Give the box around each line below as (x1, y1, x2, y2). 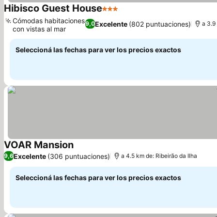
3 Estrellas (102, 9, 140, 18)
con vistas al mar (13, 25, 66, 33)
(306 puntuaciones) (47, 152, 110, 160)
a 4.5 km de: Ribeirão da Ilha (121, 152, 197, 159)
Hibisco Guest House (4, 2, 102, 14)
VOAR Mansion (4, 139, 74, 151)
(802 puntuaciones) (129, 19, 191, 28)
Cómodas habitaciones (13, 16, 85, 25)
